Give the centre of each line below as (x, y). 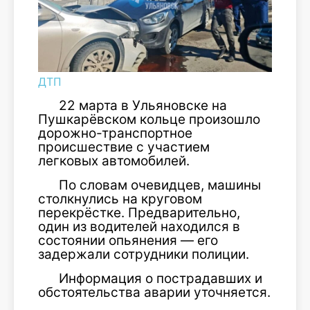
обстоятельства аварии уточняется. (154, 292)
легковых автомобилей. (114, 161)
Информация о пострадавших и (161, 278)
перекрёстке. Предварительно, (139, 212)
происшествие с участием (124, 147)
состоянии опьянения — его (128, 240)
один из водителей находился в (139, 226)
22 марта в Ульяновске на (143, 105)
